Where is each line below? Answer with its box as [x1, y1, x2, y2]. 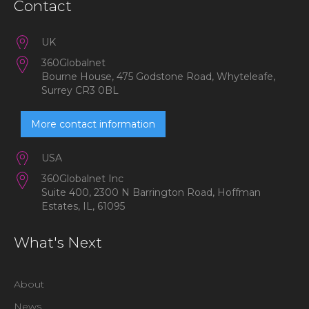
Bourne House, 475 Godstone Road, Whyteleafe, [41, 70, 275, 83]
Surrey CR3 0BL [41, 84, 119, 97]
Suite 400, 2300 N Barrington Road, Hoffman [41, 186, 261, 199]
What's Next [14, 234, 102, 251]
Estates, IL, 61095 [41, 200, 125, 212]
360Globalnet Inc [41, 172, 123, 185]
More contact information [31, 118, 155, 130]
